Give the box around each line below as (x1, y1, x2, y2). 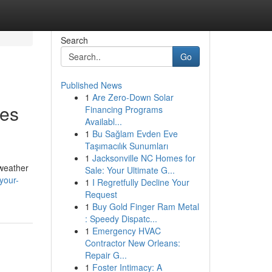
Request (84, 188, 117, 200)
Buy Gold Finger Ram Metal (92, 200, 199, 212)
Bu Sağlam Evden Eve (92, 127, 178, 140)
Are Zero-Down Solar (92, 91, 174, 103)
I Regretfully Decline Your (92, 176, 189, 188)
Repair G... (84, 249, 127, 261)
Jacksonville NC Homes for (92, 152, 195, 164)
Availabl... (84, 115, 122, 127)
